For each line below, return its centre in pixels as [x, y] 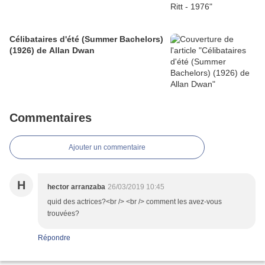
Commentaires [51, 118]
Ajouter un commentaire [107, 148]
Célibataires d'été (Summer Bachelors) [86, 39]
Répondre [54, 238]
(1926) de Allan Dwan [52, 51]
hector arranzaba [76, 187]
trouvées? [63, 214]
